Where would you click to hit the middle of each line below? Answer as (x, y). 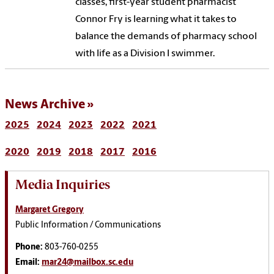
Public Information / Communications (88, 225)
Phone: (30, 247)
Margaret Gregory (50, 210)
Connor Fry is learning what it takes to (156, 19)
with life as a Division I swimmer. (145, 54)
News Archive (45, 105)
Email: (28, 262)
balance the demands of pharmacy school (166, 36)
